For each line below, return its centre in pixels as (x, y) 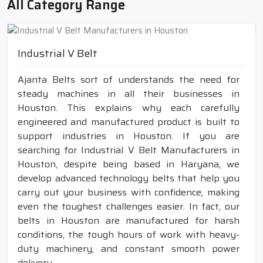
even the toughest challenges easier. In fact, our (129, 207)
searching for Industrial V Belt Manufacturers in (129, 150)
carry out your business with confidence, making (129, 193)
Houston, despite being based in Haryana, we (129, 164)
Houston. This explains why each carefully (129, 108)
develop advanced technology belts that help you (129, 178)
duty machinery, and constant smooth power (129, 249)
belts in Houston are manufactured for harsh (129, 221)
